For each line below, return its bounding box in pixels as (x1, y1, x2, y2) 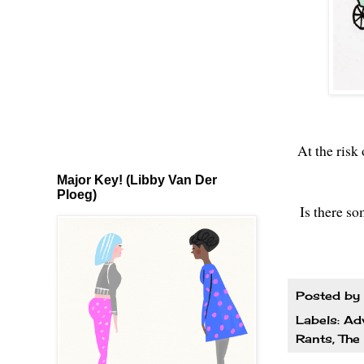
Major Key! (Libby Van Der (57, 172, 217, 187)
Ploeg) (57, 187, 97, 201)
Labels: (296, 312, 344, 327)
